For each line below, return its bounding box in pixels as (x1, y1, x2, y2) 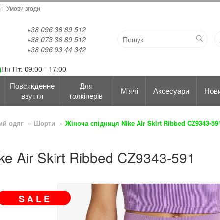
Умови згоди (6, 4, 40, 12)
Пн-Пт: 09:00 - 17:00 (1, 64, 66, 74)
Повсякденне (10, 81, 55, 91)
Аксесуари (153, 85, 189, 96)
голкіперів (70, 90, 103, 101)
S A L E (18, 192, 50, 205)
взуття (21, 90, 43, 101)
